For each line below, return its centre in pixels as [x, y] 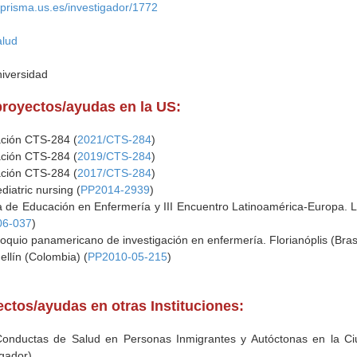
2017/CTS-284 [115, 173]
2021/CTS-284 [115, 139]
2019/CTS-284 [115, 156]
